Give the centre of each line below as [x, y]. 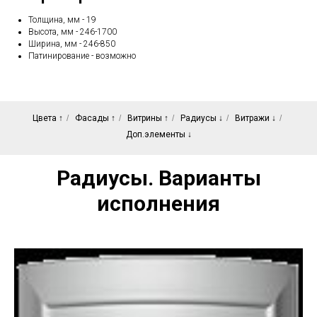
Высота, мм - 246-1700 [73, 31]
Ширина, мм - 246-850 [72, 44]
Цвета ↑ [47, 118]
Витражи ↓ [255, 118]
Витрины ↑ [148, 118]
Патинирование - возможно [82, 56]
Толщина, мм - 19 [62, 19]
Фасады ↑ [95, 118]
